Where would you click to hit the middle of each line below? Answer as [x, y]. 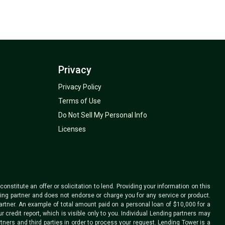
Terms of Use [79, 101]
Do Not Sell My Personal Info [102, 115]
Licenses [72, 129]
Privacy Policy [80, 87]
